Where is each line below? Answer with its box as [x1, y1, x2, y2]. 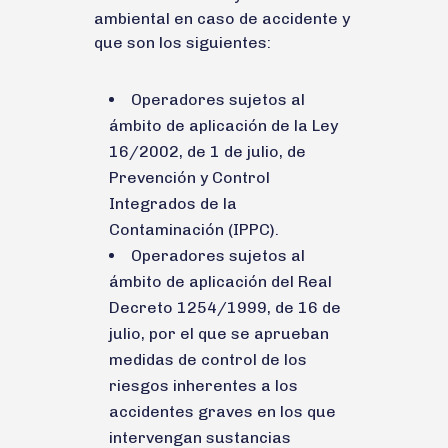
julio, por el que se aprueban [109, 323, 329, 343]
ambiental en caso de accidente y [94, 8, 350, 28]
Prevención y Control [109, 167, 270, 187]
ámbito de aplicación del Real [109, 271, 332, 291]
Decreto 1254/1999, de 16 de [109, 297, 341, 317]
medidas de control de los [109, 349, 307, 369]
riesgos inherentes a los [109, 375, 298, 395]
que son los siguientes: [94, 32, 271, 52]
